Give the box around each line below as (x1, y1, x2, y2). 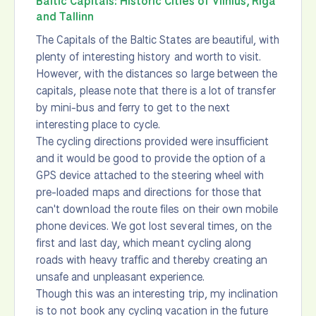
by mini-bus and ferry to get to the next (36, 100, 231, 116)
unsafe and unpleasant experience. (36, 269, 205, 285)
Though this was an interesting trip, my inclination (36, 286, 279, 302)
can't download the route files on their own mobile (36, 202, 279, 217)
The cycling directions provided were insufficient (36, 134, 269, 150)
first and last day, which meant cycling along (36, 236, 252, 251)
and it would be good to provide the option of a (36, 151, 266, 166)
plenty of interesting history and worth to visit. (36, 49, 262, 65)
